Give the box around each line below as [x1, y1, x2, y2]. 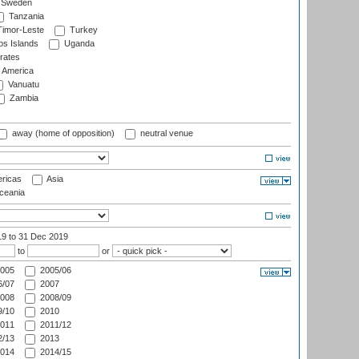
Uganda [62, 38, 95, 49]
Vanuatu [6, 79, 39, 90]
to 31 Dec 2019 [9, 232, 68, 242]
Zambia [7, 93, 38, 103]
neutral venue [138, 128, 193, 139]
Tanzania [6, 11, 44, 22]
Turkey [67, 25, 98, 35]
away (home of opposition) [10, 128, 115, 139]
